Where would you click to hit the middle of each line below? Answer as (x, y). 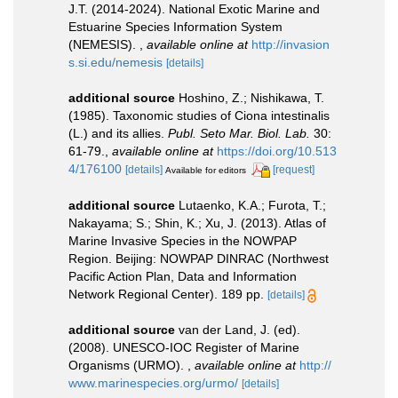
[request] (294, 170)
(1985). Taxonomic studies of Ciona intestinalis (199, 115)
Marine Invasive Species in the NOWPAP (183, 240)
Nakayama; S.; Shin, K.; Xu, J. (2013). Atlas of (197, 223)
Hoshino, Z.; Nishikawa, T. (251, 98)
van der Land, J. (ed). (239, 329)
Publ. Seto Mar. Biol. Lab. (239, 133)
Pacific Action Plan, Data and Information (183, 276)
